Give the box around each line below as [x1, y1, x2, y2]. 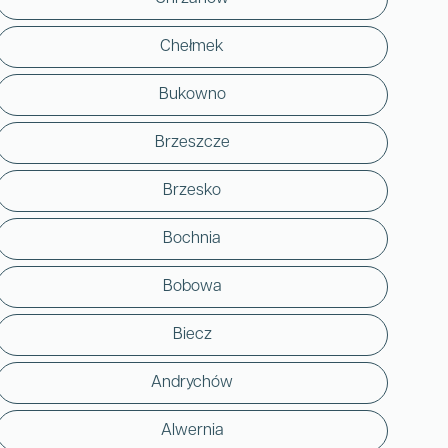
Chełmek [160, 38, 224, 55]
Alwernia [160, 422, 224, 439]
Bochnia [163, 230, 221, 247]
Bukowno [158, 86, 226, 103]
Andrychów [151, 374, 233, 391]
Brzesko [163, 182, 221, 199]
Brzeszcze [154, 134, 230, 151]
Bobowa [162, 278, 222, 295]
